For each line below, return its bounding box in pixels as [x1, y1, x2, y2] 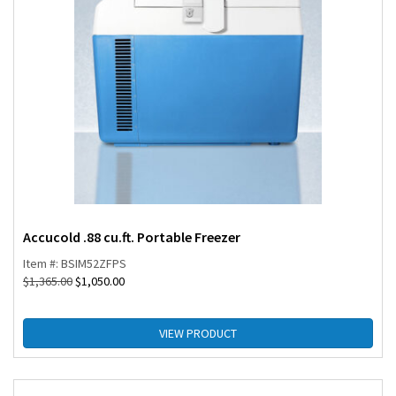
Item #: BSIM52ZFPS [23, 255, 126, 272]
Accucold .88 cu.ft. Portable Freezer [23, 228, 240, 247]
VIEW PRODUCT [159, 325, 237, 342]
